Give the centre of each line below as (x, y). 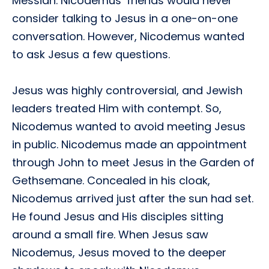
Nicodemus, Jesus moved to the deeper (119, 252)
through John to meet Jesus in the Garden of (133, 162)
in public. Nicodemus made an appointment (129, 144)
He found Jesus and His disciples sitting (118, 216)
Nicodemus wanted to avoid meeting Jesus (129, 126)
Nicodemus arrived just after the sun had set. (133, 198)
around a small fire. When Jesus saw (110, 234)
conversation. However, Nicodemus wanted (128, 36)
